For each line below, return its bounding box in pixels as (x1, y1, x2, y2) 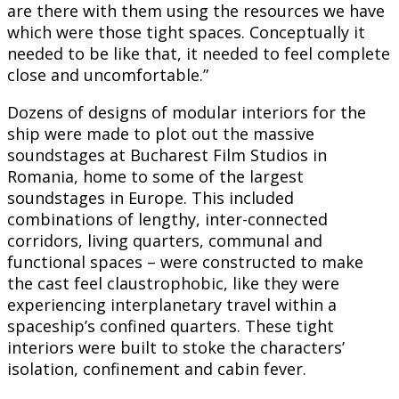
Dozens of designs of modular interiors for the (7, 102, 366, 124)
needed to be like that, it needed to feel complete (7, 43, 390, 65)
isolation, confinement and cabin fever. (7, 358, 306, 380)
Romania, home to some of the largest (7, 166, 304, 188)
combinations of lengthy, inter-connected (7, 208, 328, 231)
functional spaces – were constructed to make (7, 251, 363, 273)
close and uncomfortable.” (7, 64, 208, 86)
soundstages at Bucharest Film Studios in (7, 144, 327, 167)
